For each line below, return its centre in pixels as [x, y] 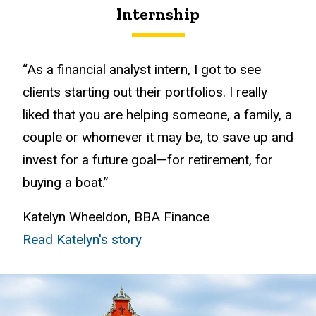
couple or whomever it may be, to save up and [158, 138]
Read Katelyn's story [82, 239]
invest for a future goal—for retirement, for [148, 160]
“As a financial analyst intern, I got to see [142, 70]
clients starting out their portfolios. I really [145, 92]
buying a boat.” [66, 183]
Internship [158, 14]
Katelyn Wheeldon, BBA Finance [116, 217]
